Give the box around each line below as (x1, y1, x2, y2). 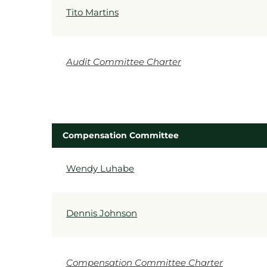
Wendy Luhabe (66, 163, 134, 174)
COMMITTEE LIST (62, 154, 136, 164)
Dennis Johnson (66, 207, 137, 219)
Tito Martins (66, 7, 119, 18)
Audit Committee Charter (66, 56, 181, 67)
